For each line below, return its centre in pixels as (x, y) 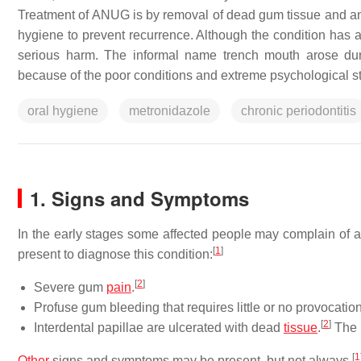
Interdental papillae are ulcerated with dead (159, 328)
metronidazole (170, 111)
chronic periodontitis (299, 111)
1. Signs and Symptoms (139, 198)
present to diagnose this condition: (115, 254)
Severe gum (70, 287)
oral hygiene (63, 111)
